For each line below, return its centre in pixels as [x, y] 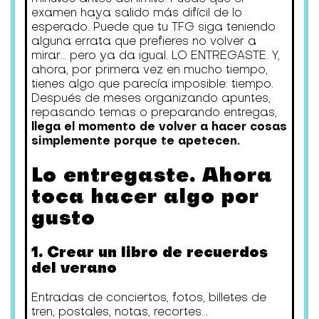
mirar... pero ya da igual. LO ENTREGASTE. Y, [155, 54]
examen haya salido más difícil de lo [136, 12]
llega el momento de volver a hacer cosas [159, 126]
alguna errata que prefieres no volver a [143, 40]
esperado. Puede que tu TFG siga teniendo [153, 26]
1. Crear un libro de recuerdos [149, 252]
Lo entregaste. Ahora [152, 174]
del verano [74, 268]
